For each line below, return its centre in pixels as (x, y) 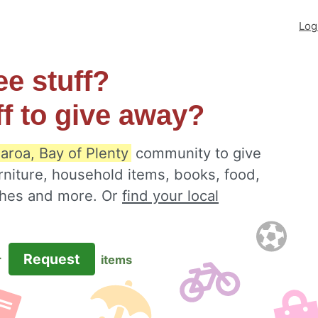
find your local (170, 196)
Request (51, 259)
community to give (196, 153)
